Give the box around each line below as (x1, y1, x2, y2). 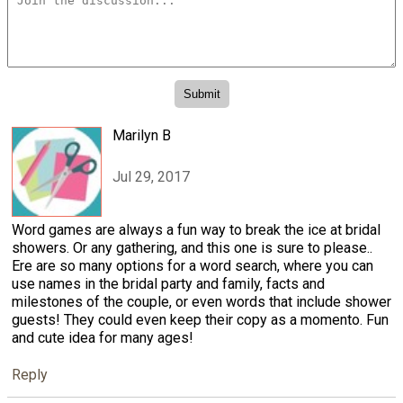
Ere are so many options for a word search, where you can (12, 256, 373, 274)
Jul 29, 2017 (112, 168, 190, 186)
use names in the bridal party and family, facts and (12, 274, 325, 292)
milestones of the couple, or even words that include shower (12, 292, 391, 310)
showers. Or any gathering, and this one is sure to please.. (12, 238, 372, 256)
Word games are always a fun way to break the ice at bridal (12, 220, 381, 238)
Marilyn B (112, 126, 171, 144)
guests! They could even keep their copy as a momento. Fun (12, 310, 389, 328)
